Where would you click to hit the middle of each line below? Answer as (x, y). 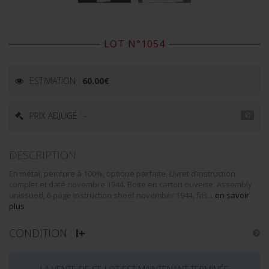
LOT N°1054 (134, 44)
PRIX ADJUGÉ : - (58, 116)
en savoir (232, 195)
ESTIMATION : (56, 81)
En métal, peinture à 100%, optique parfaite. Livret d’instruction (122, 174)
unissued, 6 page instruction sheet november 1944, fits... (112, 195)
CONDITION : (42, 233)
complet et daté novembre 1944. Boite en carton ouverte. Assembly (131, 184)
